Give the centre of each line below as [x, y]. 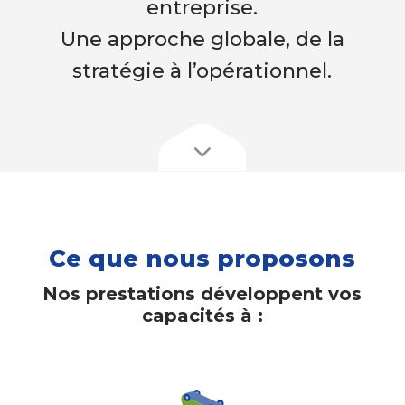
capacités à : [202, 315]
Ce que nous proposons [202, 258]
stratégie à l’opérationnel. [202, 71]
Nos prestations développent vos [202, 293]
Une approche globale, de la [202, 39]
